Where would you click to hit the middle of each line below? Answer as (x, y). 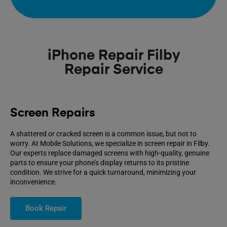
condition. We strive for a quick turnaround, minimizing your (103, 173)
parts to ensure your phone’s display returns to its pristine (100, 163)
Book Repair (46, 209)
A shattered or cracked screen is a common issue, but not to (103, 134)
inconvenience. (33, 182)
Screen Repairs (53, 113)
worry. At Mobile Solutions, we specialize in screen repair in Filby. (110, 144)
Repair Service (113, 70)
